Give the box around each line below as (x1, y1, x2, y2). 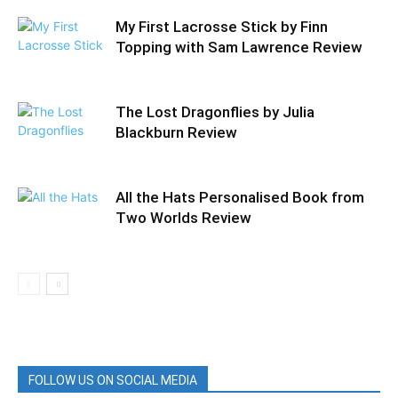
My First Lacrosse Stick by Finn (115, 18, 328, 36)
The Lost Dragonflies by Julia (115, 103, 314, 121)
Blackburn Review (115, 123, 237, 141)
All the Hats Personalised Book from (115, 188, 364, 206)
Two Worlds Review (115, 209, 251, 227)
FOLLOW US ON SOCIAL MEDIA (28, 373, 197, 387)
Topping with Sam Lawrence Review (115, 38, 362, 56)
